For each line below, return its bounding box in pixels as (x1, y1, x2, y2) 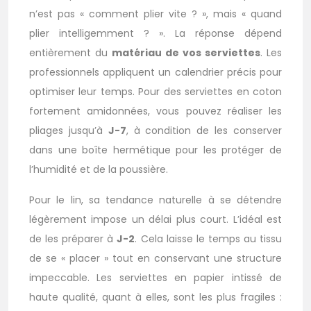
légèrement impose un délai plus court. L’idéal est (29, 212, 282, 227)
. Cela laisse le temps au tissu (135, 232, 283, 246)
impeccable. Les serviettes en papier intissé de (29, 271, 282, 285)
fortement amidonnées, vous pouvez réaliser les (29, 104, 282, 119)
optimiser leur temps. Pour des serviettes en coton (29, 85, 282, 99)
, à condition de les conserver (126, 124, 283, 138)
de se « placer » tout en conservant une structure (29, 251, 282, 266)
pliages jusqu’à (29, 124, 108, 138)
